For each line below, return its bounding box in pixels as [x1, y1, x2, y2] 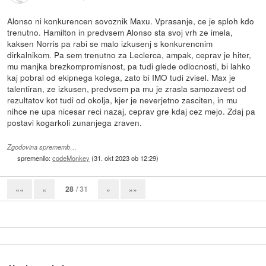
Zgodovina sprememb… [7, 142, 77, 151]
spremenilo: [17, 153, 53, 163]
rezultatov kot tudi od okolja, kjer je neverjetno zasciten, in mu [7, 93, 238, 106]
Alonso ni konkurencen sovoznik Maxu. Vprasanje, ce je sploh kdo [7, 14, 255, 27]
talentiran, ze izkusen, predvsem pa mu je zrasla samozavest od [7, 82, 247, 94]
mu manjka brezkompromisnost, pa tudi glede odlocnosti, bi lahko [7, 59, 251, 72]
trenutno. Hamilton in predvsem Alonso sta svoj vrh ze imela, [7, 26, 233, 38]
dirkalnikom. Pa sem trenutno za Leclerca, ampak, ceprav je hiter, [7, 48, 252, 61]
